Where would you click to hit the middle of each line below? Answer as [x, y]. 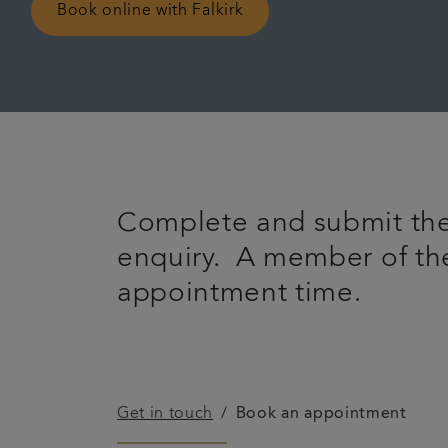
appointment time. [239, 293]
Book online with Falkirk [150, 10]
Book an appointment [321, 413]
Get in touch [165, 413]
